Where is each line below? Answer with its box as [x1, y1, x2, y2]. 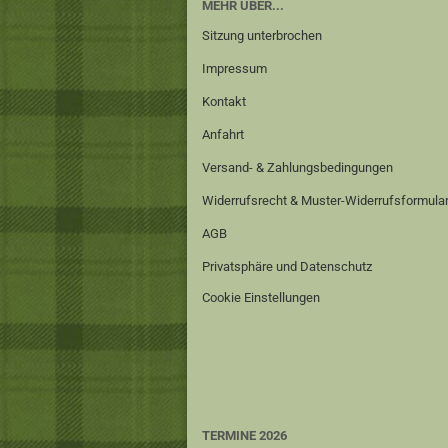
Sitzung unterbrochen [202, 28, 322, 43]
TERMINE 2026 [202, 428, 287, 443]
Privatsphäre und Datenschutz [202, 259, 372, 274]
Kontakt [202, 94, 246, 109]
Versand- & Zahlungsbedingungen [202, 160, 393, 175]
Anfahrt [202, 127, 244, 142]
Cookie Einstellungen [202, 290, 320, 305]
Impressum [202, 61, 267, 76]
